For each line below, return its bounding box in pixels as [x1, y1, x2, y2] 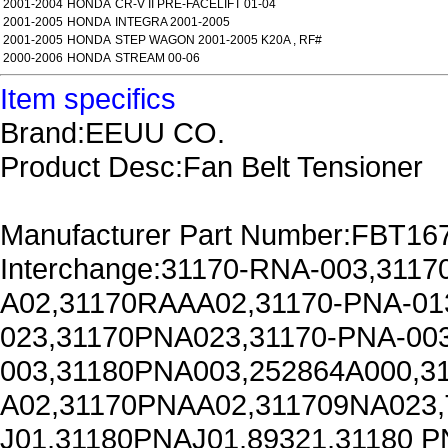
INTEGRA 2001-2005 [115, 15, 230, 29]
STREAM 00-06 [115, 51, 200, 65]
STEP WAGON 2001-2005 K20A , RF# [115, 33, 322, 47]
